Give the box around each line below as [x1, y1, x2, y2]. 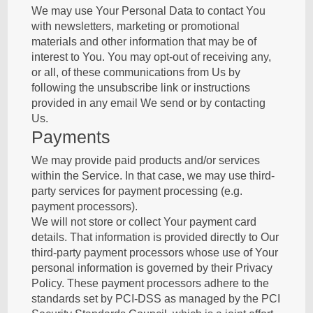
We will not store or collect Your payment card [31, 216, 257, 228]
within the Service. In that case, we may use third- [31, 170, 275, 182]
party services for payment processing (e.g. [31, 185, 243, 197]
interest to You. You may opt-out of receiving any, [31, 51, 272, 63]
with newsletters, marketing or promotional [31, 20, 240, 32]
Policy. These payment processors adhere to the [31, 277, 270, 289]
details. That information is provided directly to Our [31, 231, 279, 243]
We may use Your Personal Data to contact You [31, 5, 266, 17]
